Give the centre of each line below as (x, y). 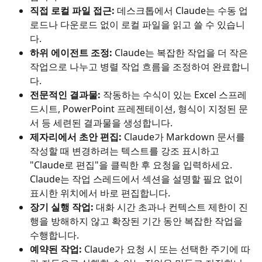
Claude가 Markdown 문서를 (185, 137)
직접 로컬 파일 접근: (72, 11)
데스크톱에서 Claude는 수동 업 (181, 11)
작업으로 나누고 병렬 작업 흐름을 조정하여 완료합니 (140, 67)
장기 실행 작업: (62, 207)
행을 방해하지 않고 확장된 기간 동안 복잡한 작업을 (137, 221)
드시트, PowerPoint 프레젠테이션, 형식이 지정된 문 (139, 109)
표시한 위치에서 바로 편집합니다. (100, 193)
